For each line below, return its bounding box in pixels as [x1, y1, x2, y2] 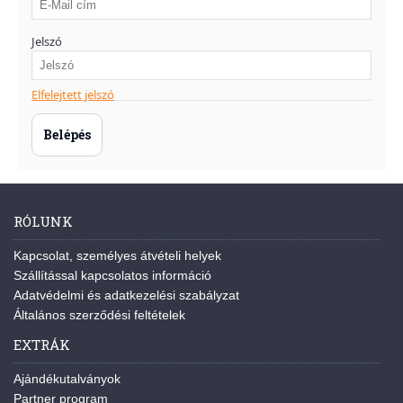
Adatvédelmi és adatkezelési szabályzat [13, 288, 239, 302]
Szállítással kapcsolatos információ [13, 268, 211, 282]
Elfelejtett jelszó [31, 86, 114, 103]
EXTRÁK [13, 336, 70, 354]
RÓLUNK [13, 212, 73, 230]
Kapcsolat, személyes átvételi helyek [13, 248, 221, 263]
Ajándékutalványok [13, 372, 121, 386]
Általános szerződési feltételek [13, 308, 185, 322]
